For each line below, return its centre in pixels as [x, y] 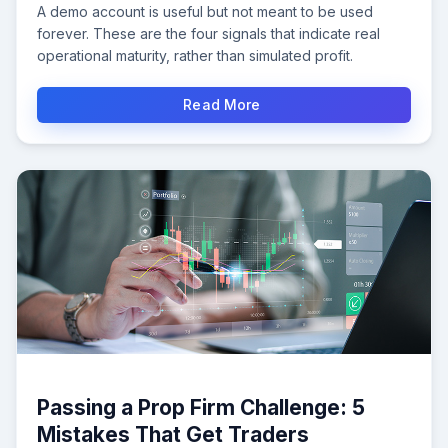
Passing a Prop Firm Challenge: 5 [201, 408]
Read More [224, 105]
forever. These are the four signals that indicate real [208, 34]
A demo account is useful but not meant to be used [205, 12]
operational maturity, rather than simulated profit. [195, 56]
